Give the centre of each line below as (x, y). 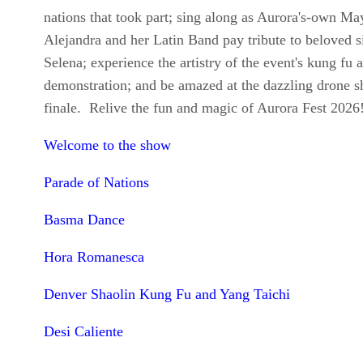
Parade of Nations (96, 182)
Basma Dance (84, 220)
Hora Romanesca (94, 257)
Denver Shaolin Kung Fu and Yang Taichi (167, 294)
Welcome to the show (107, 145)
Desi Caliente (83, 331)
